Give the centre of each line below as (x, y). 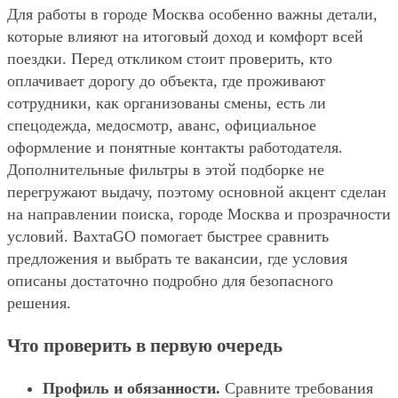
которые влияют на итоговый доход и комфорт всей (185, 36)
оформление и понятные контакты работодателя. (175, 147)
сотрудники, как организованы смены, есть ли (167, 103)
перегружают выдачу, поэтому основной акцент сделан (197, 191)
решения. (39, 302)
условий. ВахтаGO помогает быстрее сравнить (168, 236)
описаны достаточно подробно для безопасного (170, 280)
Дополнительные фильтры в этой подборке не (166, 169)
